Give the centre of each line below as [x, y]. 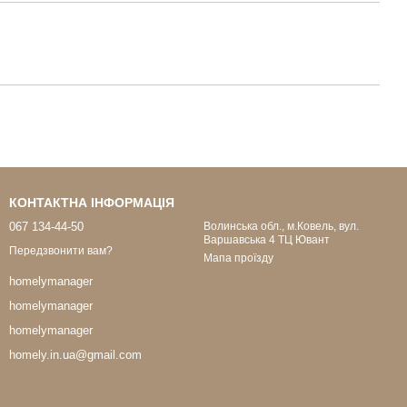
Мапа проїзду [238, 258]
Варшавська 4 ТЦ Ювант [267, 240]
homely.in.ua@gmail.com [75, 355]
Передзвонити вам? [61, 251]
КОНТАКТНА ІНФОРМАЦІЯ [92, 203]
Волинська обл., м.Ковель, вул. [281, 226]
